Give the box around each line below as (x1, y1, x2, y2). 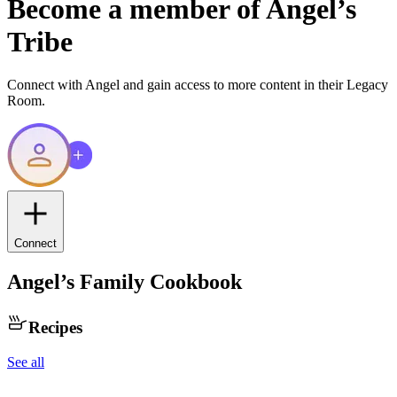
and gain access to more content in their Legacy (120, 77, 388, 93)
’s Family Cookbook (60, 270, 242, 294)
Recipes (28, 317, 82, 337)
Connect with (7, 77, 85, 93)
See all (7, 354, 44, 370)
